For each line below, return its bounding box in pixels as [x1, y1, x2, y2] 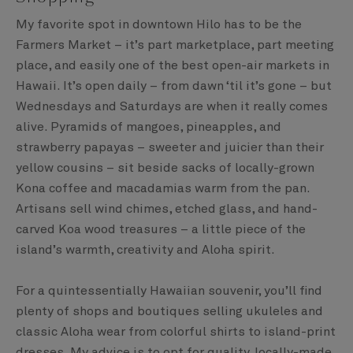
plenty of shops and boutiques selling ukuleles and [16, 305, 323, 318]
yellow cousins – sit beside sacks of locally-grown [16, 162, 314, 175]
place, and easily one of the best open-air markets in [16, 59, 329, 72]
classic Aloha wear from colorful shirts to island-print [16, 325, 336, 339]
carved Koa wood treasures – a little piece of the [16, 223, 306, 236]
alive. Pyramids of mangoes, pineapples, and [16, 121, 281, 134]
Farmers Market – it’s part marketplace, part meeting [16, 39, 334, 52]
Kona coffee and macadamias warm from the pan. [16, 182, 310, 195]
